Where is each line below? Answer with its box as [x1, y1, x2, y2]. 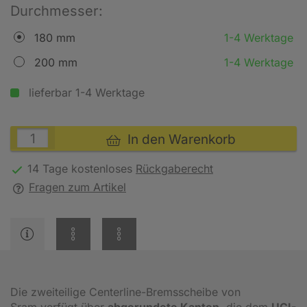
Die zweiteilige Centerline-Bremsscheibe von [10, 284, 241, 299]
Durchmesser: [10, 3, 103, 19]
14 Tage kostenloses [27, 162, 136, 175]
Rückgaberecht [136, 162, 213, 175]
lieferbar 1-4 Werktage [25, 86, 145, 99]
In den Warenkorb [120, 132, 236, 147]
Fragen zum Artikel [29, 180, 126, 194]
